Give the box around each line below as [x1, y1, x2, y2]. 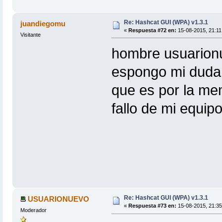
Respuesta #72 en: [128, 27, 176, 33]
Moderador [20, 207, 47, 214]
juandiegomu [20, 19, 66, 28]
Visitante [20, 31, 41, 38]
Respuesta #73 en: [128, 203, 176, 209]
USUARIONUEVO [28, 195, 90, 204]
